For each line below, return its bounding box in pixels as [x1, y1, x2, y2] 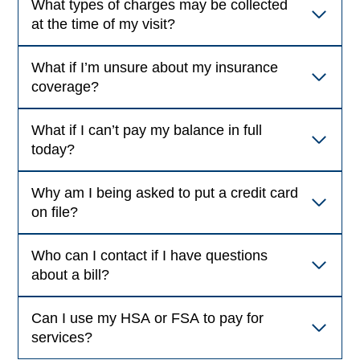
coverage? [31, 79, 100, 96]
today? [31, 141, 76, 158]
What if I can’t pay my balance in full [31, 122, 263, 139]
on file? [31, 204, 79, 221]
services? [31, 329, 93, 346]
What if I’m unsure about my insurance [31, 59, 279, 76]
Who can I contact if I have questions [31, 247, 268, 264]
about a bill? [31, 267, 110, 284]
